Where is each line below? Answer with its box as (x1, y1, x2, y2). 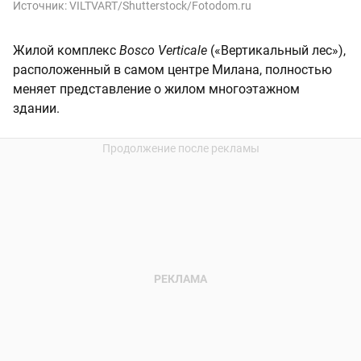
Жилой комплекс (13, 42, 119, 58)
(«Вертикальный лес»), (210, 42, 346, 58)
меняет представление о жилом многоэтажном (13, 81, 300, 97)
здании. (13, 100, 60, 116)
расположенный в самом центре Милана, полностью (13, 61, 332, 77)
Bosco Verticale (119, 42, 210, 58)
